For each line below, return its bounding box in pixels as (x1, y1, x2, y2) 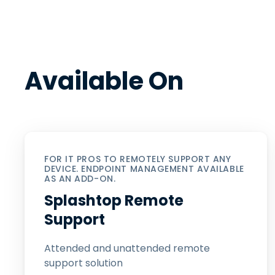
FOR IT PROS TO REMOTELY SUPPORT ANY (44, 153, 231, 165)
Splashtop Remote (44, 190, 184, 211)
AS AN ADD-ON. (44, 172, 116, 185)
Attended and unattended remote (44, 241, 210, 255)
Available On (25, 64, 184, 98)
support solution (44, 256, 123, 270)
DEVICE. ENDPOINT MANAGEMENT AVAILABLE (44, 163, 244, 175)
